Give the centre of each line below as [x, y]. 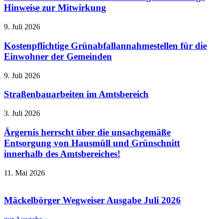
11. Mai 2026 [24, 173]
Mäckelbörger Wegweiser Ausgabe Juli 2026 [92, 200]
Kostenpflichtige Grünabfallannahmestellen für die [105, 45]
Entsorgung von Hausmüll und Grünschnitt [92, 143]
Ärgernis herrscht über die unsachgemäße [87, 132]
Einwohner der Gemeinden [58, 56]
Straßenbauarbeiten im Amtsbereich [76, 94]
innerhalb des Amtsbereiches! [62, 153]
